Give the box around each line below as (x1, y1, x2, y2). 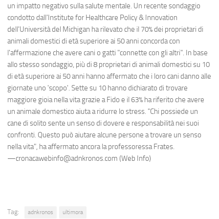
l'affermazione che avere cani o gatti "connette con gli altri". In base (7, 48, 208, 58)
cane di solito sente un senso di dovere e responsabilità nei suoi (7, 119, 199, 128)
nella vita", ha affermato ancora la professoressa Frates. (7, 142, 177, 152)
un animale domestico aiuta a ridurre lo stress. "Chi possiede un (7, 107, 198, 116)
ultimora (63, 209, 83, 216)
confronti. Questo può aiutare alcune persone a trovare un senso (7, 131, 201, 140)
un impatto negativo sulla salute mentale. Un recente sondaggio (7, 1, 200, 11)
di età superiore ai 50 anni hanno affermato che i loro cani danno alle (7, 72, 211, 81)
